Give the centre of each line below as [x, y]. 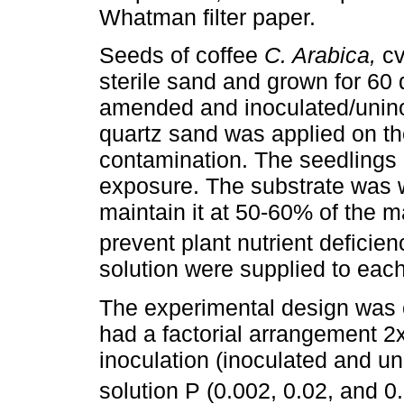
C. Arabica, [320, 55]
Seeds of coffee [182, 55]
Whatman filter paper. [207, 17]
